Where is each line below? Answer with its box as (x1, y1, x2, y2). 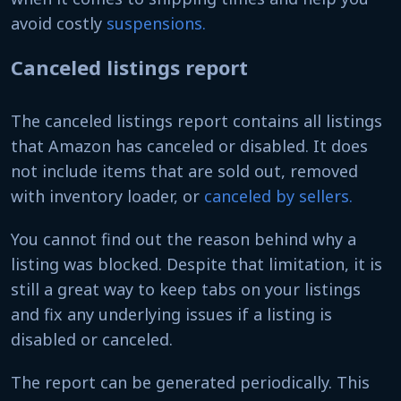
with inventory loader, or (11, 184, 204, 207)
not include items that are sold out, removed (11, 159, 358, 182)
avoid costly (11, 12, 107, 34)
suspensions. (107, 12, 206, 34)
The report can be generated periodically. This (11, 371, 370, 393)
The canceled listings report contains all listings (11, 109, 382, 132)
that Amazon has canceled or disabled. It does (11, 134, 368, 157)
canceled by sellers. (204, 184, 353, 207)
